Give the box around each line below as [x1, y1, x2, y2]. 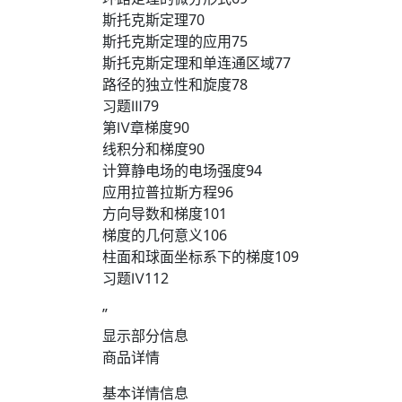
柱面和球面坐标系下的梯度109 [102, 247, 299, 267]
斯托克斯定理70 [102, 10, 205, 30]
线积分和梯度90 [102, 139, 205, 159]
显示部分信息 [102, 326, 188, 345]
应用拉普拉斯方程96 [102, 182, 233, 202]
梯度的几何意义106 [102, 225, 227, 245]
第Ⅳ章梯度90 [102, 118, 189, 137]
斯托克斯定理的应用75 [102, 31, 248, 51]
